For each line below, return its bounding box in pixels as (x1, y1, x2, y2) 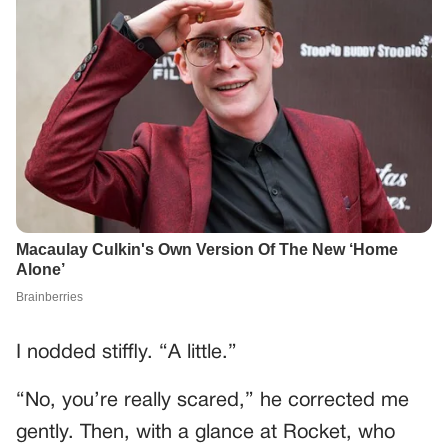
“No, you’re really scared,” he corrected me (16, 391, 409, 410)
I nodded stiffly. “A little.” (16, 343, 237, 362)
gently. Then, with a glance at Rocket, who (16, 423, 395, 442)
